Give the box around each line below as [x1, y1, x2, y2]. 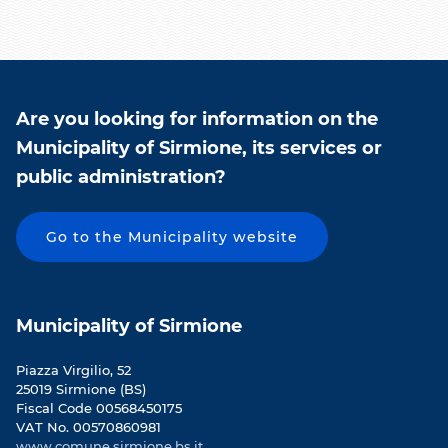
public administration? [16, 166, 226, 189]
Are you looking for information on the [16, 108, 378, 131]
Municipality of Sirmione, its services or [16, 137, 382, 160]
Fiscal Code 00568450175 [16, 400, 182, 417]
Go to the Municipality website [46, 228, 298, 247]
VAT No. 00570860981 [16, 419, 161, 436]
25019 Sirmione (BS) [16, 381, 146, 398]
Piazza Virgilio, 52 [16, 362, 131, 379]
